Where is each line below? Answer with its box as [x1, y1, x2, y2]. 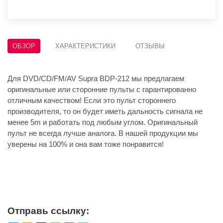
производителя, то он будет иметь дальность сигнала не [7, 107, 203, 116]
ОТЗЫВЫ [135, 42, 165, 50]
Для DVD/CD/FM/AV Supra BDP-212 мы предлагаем [7, 74, 184, 83]
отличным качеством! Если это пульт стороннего [7, 96, 176, 105]
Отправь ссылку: [7, 206, 89, 217]
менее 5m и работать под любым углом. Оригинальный [7, 118, 198, 127]
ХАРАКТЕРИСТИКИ [55, 42, 115, 50]
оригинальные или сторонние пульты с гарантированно [7, 85, 196, 94]
